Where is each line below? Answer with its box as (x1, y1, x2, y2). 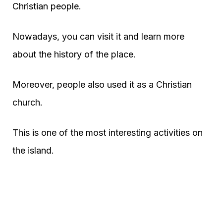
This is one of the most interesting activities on (12, 127, 203, 138)
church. (12, 97, 43, 108)
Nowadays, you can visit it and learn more (12, 31, 184, 42)
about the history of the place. (12, 49, 136, 59)
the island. (12, 145, 54, 156)
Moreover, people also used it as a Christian (12, 79, 192, 90)
